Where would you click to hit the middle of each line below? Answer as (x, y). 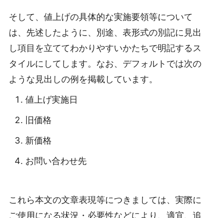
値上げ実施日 (52, 100)
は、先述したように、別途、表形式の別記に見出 (105, 33)
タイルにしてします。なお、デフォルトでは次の (105, 64)
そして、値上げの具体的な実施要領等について (101, 17)
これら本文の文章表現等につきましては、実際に (105, 200)
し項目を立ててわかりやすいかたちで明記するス (105, 48)
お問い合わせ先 (56, 161)
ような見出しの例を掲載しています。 (83, 79)
